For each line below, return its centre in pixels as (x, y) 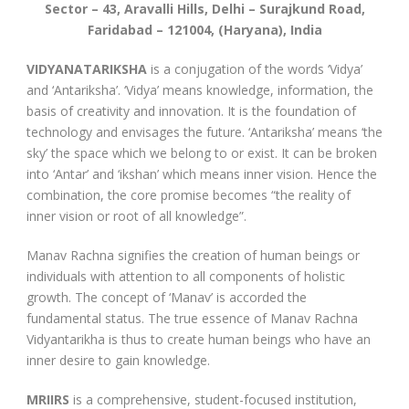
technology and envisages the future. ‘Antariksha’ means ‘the (204, 131)
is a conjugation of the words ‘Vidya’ (255, 68)
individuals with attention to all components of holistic (186, 276)
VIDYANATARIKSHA (87, 68)
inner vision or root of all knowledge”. (136, 215)
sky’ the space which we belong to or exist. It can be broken (202, 152)
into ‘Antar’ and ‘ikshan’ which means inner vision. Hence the (202, 173)
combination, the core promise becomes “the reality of (189, 194)
